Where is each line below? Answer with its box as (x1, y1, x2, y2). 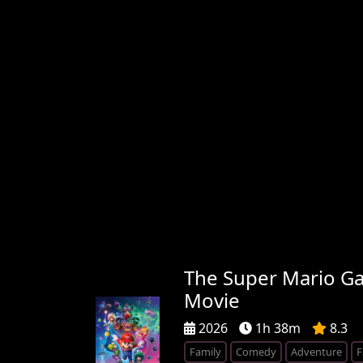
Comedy (235, 344, 276, 359)
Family (189, 344, 221, 359)
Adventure (290, 344, 342, 359)
